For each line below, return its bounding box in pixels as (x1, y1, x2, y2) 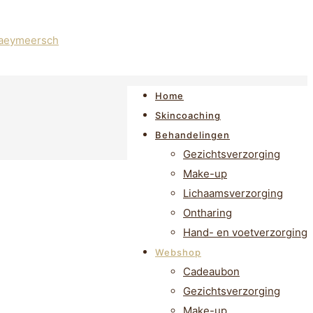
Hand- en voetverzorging (183, 226, 307, 239)
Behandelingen (155, 129, 230, 140)
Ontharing (183, 206, 232, 219)
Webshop (155, 247, 201, 258)
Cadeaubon (183, 265, 240, 278)
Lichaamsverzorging (183, 187, 283, 200)
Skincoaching (155, 110, 221, 121)
